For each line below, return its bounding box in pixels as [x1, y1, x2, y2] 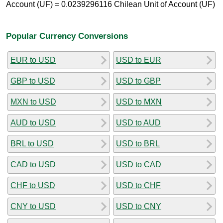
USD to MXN [116, 97, 162, 106]
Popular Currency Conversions [6, 30, 128, 41]
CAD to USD [10, 160, 56, 169]
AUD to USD [10, 118, 56, 127]
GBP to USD [10, 76, 55, 85]
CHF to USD [10, 181, 55, 190]
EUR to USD [10, 55, 56, 64]
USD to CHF [116, 181, 161, 190]
